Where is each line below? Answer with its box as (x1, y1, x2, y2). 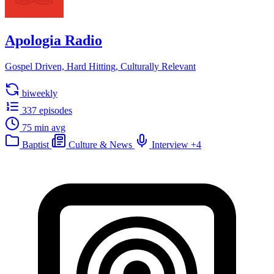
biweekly (22, 87, 57, 98)
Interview (152, 139, 188, 150)
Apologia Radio (5, 32, 102, 48)
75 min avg (22, 122, 65, 133)
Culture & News (68, 139, 132, 150)
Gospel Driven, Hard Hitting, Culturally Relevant (5, 61, 196, 72)
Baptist (22, 139, 49, 150)
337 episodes (22, 105, 72, 116)
